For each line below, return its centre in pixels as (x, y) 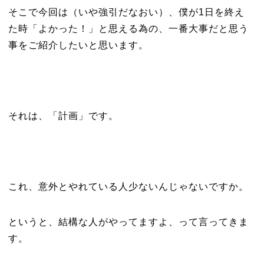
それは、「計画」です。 (63, 116)
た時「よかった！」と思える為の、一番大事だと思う (128, 29)
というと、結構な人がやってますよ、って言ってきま (128, 222)
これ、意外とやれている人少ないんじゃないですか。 (128, 187)
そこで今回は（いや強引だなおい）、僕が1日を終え (126, 12)
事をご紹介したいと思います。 (78, 45)
